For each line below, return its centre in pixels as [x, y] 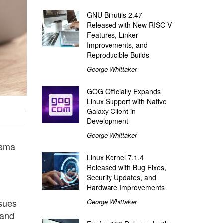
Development [107, 121]
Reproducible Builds [118, 55]
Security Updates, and [121, 177]
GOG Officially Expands [123, 91]
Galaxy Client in [111, 111]
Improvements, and [117, 45]
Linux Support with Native [126, 101]
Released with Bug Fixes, [126, 167]
